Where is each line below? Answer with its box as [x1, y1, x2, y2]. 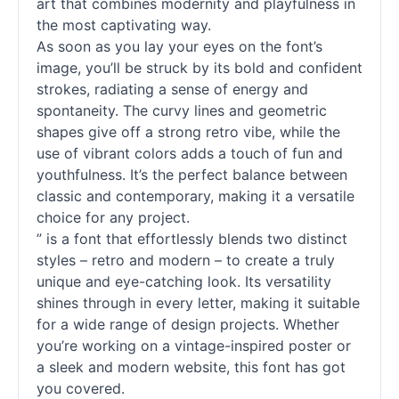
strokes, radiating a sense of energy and [37, 80, 308, 98]
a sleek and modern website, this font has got [37, 358, 346, 376]
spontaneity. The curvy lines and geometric [37, 102, 327, 119]
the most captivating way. [37, 16, 211, 34]
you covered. [37, 379, 125, 397]
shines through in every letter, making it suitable [37, 294, 360, 312]
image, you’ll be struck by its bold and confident [37, 59, 362, 77]
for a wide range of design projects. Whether [37, 315, 339, 333]
